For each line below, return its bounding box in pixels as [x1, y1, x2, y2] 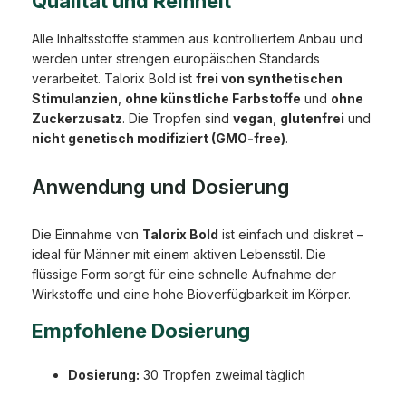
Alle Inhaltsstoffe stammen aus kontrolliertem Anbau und [32, 31, 362, 47]
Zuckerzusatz [32, 111, 122, 127]
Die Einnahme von [32, 227, 142, 243]
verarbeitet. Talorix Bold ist [32, 71, 196, 87]
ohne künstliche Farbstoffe [125, 91, 301, 107]
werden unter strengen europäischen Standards [32, 51, 320, 67]
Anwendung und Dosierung [32, 175, 289, 199]
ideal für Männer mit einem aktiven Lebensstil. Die [32, 246, 326, 263]
